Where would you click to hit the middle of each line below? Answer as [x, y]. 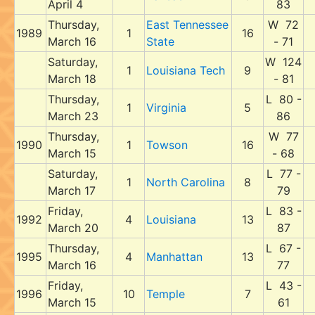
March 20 [73, 228]
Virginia [166, 108]
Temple [166, 294]
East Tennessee [187, 25]
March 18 [72, 79]
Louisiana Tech [186, 70]
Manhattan [174, 257]
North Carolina [186, 182]
